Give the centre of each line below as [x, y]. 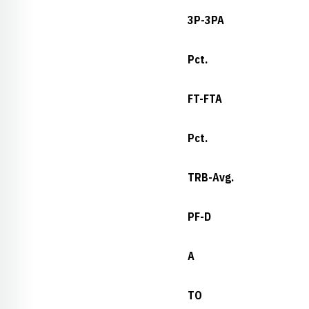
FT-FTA [205, 99]
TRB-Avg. [211, 177]
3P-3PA [206, 20]
